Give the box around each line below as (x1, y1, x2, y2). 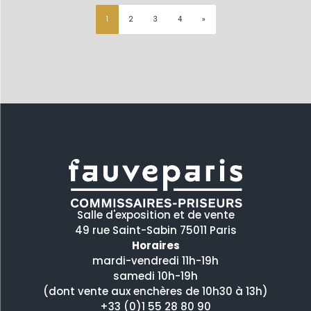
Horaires (131, 237, 180, 253)
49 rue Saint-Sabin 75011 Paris (74, 222, 237, 237)
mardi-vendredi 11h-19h (92, 253, 219, 268)
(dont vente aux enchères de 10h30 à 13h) (43, 283, 268, 299)
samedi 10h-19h (113, 268, 198, 283)
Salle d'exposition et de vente (76, 207, 235, 222)
